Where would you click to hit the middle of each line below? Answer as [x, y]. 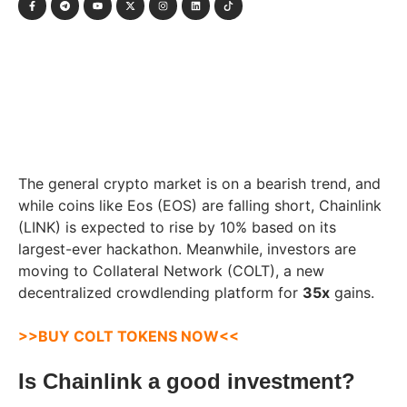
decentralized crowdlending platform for [160, 292]
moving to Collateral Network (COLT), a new [171, 270]
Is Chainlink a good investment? [187, 381]
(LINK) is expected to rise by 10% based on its [177, 227]
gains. [352, 292]
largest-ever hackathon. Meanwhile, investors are [187, 248]
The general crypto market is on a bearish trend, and [199, 183]
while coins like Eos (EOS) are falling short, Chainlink [200, 205]
